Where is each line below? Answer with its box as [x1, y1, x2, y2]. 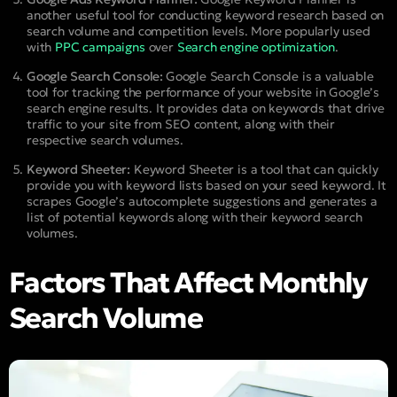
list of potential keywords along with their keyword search [27, 209, 362, 226]
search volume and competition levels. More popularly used [27, 23, 370, 40]
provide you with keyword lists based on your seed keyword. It [27, 177, 387, 194]
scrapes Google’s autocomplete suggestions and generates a [27, 193, 378, 210]
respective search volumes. [27, 132, 183, 149]
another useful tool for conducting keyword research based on [27, 7, 385, 24]
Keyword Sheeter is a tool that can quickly [130, 161, 378, 178]
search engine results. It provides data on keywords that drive [27, 100, 385, 117]
